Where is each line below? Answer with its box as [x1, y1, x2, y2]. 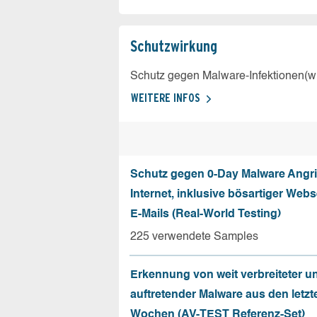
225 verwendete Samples [130, 231, 258, 243]
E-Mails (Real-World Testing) [130, 209, 281, 220]
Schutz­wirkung [130, 37, 217, 55]
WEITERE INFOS [131, 91, 200, 105]
